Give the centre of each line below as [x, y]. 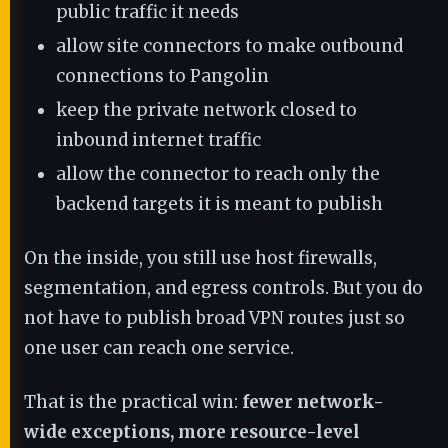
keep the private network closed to [206, 110]
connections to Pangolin [162, 76]
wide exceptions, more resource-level [192, 432]
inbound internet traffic [158, 140]
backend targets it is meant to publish [219, 204]
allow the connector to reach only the [218, 174]
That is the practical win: [133, 402]
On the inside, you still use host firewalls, [200, 258]
